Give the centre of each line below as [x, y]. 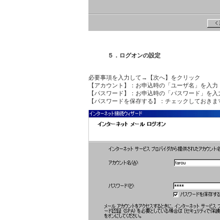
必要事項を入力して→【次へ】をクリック [144, 78]
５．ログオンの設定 [134, 55]
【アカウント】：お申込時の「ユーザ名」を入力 [153, 85]
